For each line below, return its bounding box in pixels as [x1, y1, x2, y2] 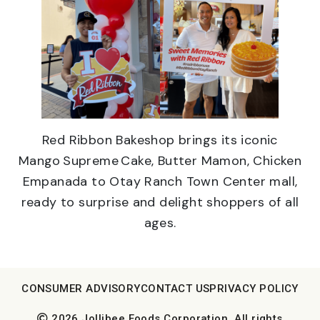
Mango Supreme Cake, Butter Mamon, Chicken [18, 151, 302, 169]
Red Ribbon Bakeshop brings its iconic [42, 131, 278, 149]
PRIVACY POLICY [209, 282, 299, 295]
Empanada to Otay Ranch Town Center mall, [22, 172, 298, 190]
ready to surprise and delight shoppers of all [21, 193, 299, 211]
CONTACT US [140, 282, 210, 295]
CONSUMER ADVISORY [21, 282, 141, 295]
